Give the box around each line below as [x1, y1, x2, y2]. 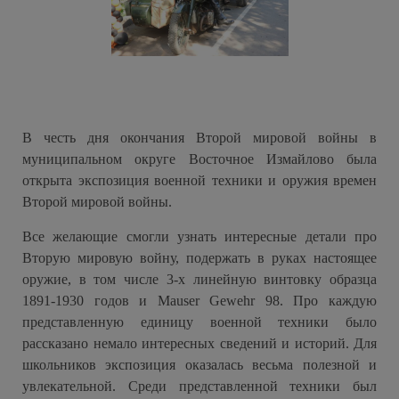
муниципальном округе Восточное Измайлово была [22, 151, 377, 167]
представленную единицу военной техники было [22, 313, 377, 330]
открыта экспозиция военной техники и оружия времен [22, 173, 377, 189]
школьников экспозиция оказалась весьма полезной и [22, 356, 377, 372]
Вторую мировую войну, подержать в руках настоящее [22, 249, 377, 265]
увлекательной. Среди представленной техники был [22, 378, 377, 394]
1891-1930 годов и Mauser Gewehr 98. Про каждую [22, 292, 377, 308]
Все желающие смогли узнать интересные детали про [22, 228, 377, 244]
